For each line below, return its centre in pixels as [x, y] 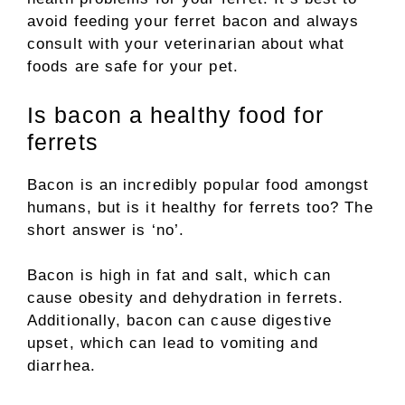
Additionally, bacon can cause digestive [179, 320]
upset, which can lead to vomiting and [173, 343]
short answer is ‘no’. [106, 230]
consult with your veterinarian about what [186, 44]
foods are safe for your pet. [133, 66]
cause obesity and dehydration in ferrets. [186, 298]
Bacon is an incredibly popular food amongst [198, 184]
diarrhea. [61, 366]
